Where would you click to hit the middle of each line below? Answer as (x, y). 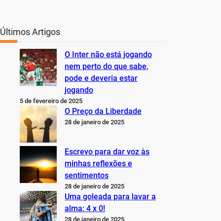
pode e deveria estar (101, 78)
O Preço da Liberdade (103, 111)
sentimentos (87, 175)
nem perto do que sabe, (107, 66)
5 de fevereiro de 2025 (51, 101)
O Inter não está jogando (108, 54)
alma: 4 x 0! (85, 208)
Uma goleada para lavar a (110, 196)
